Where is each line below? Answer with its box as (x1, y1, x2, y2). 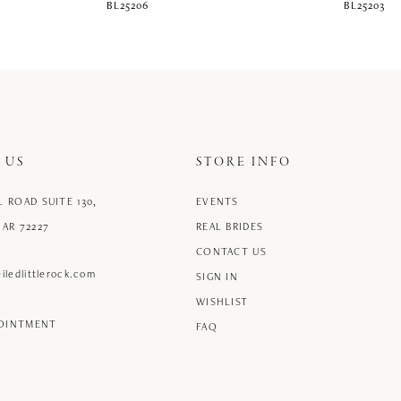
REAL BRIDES (196, 219, 264, 234)
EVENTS (196, 194, 239, 209)
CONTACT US (196, 244, 267, 259)
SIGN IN (196, 269, 239, 284)
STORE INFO (196, 154, 292, 172)
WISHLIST (196, 294, 249, 309)
